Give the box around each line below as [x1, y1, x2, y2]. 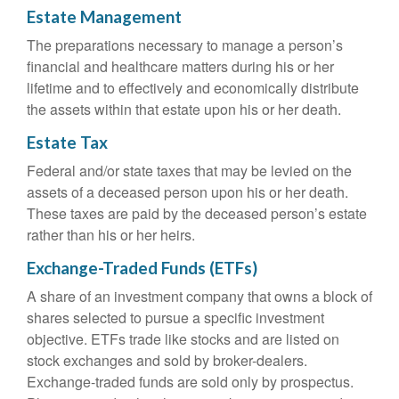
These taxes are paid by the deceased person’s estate [27, 203, 367, 224]
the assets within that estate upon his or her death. [27, 99, 341, 119]
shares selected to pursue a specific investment [27, 307, 324, 328]
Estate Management [27, 7, 182, 27]
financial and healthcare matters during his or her [27, 56, 334, 77]
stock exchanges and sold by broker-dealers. [27, 350, 307, 370]
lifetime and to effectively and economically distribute [27, 77, 359, 98]
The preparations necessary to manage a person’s [27, 35, 343, 55]
